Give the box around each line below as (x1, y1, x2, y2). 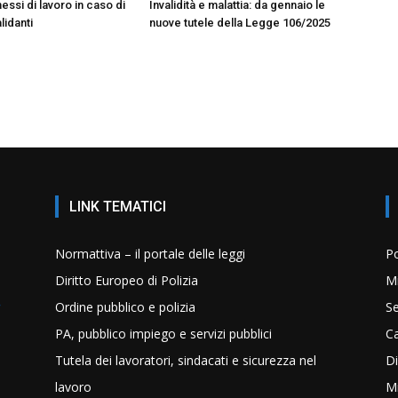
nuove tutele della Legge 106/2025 (149, 15, 330, 29)
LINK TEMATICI (69, 197, 166, 215)
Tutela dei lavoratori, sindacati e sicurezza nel (55, 351, 316, 369)
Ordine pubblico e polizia (55, 298, 195, 315)
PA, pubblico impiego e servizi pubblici (55, 324, 272, 342)
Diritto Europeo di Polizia (55, 271, 198, 289)
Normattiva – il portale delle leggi (55, 244, 245, 262)
